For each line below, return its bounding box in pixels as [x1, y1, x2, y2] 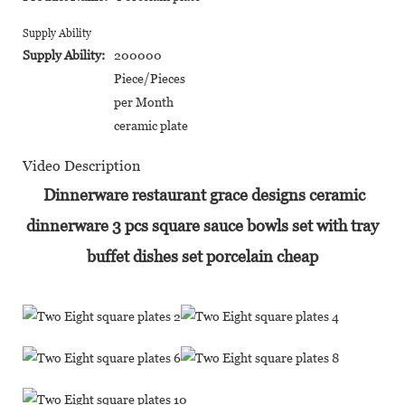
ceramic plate [114, 118, 188, 133]
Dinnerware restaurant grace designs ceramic [40, 184, 365, 204]
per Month [114, 94, 174, 109]
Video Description [23, 156, 140, 174]
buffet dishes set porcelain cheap [87, 246, 318, 266]
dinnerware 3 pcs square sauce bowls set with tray [26, 215, 379, 235]
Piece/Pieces [114, 71, 185, 86]
